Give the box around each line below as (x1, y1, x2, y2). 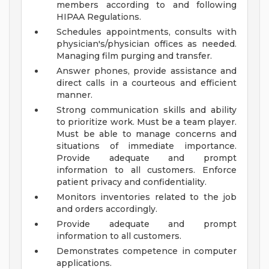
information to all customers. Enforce (56, 165, 237, 176)
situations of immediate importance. (56, 141, 237, 152)
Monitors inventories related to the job (56, 192, 237, 203)
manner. (56, 89, 92, 101)
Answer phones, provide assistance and (56, 65, 237, 77)
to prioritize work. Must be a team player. (56, 116, 237, 128)
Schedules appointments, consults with (56, 26, 237, 38)
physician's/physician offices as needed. (56, 38, 237, 50)
